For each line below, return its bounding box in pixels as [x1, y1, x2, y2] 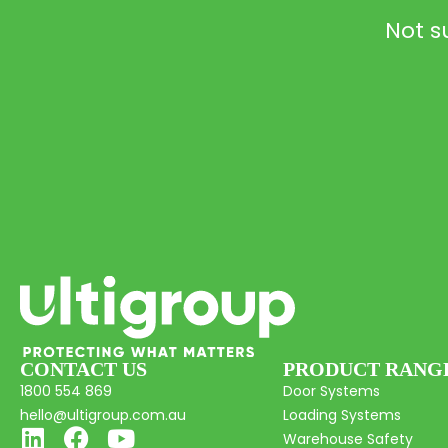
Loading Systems [283, 405, 402, 426]
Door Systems [283, 381, 381, 402]
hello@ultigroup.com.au [20, 405, 186, 426]
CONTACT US [20, 358, 147, 381]
